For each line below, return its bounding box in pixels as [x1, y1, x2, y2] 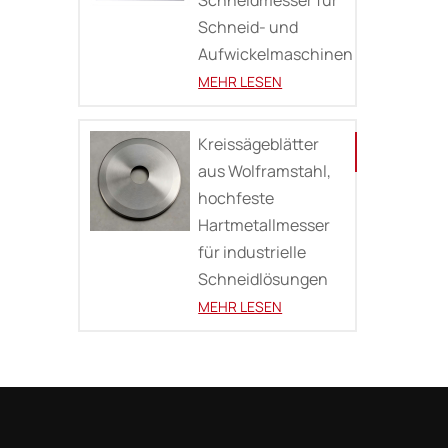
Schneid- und [198, 15, 299, 38]
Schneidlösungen [198, 267, 329, 290]
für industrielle [198, 240, 307, 263]
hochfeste [198, 186, 275, 209]
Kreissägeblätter [198, 132, 320, 155]
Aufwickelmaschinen [198, 42, 354, 65]
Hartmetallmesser [198, 213, 331, 236]
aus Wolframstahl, [198, 159, 332, 182]
